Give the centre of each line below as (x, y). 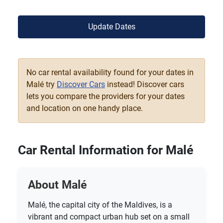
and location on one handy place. (85, 108)
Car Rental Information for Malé (106, 150)
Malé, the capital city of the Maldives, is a (100, 205)
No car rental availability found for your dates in (110, 72)
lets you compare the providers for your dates (106, 96)
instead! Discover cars (145, 84)
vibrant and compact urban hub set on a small (109, 217)
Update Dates (111, 26)
